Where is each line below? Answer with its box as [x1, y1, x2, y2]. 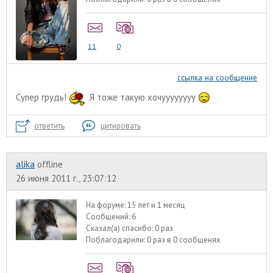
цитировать [101, 120, 141, 131]
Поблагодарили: [86, 234, 147, 245]
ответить [34, 120, 65, 131]
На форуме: [86, 199, 128, 210]
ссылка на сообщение [177, 72, 257, 83]
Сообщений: [86, 211, 132, 222]
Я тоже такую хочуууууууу [87, 91, 198, 103]
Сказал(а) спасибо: [86, 222, 155, 233]
